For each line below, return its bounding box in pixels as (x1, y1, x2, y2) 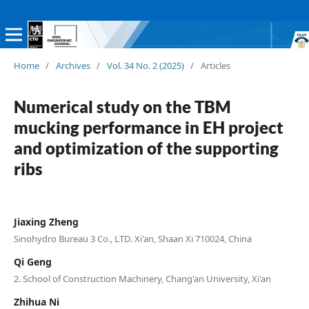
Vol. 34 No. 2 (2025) (106, 59, 184, 72)
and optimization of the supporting (13, 137, 279, 158)
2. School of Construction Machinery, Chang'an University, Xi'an (13, 272, 271, 285)
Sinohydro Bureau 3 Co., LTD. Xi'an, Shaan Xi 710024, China (13, 232, 252, 245)
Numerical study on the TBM (13, 96, 231, 117)
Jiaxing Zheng (13, 215, 79, 228)
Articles (200, 59, 230, 72)
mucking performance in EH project (13, 117, 283, 137)
